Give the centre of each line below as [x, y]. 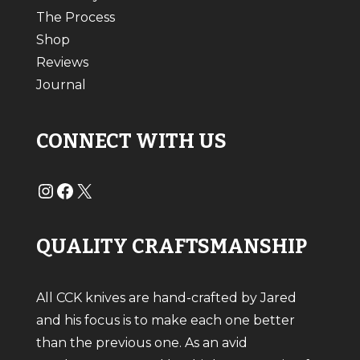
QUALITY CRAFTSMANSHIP [171, 246]
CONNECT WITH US [131, 142]
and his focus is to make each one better [165, 320]
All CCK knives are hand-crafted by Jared [166, 297]
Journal [61, 85]
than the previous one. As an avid [141, 342]
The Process [75, 18]
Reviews [62, 63]
